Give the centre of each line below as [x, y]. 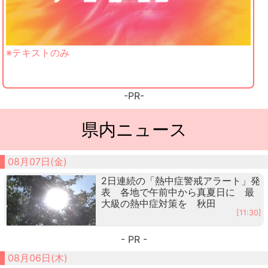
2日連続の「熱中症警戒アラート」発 [180, 180]
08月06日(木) [38, 258]
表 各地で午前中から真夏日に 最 [177, 192]
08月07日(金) [38, 161]
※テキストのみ [38, 52]
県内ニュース [134, 129]
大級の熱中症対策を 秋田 [158, 203]
